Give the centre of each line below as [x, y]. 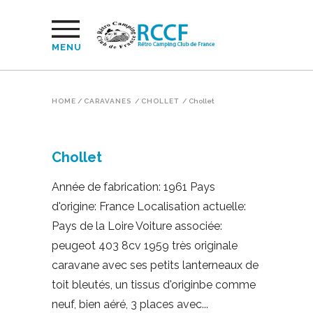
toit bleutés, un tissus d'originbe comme [154, 285]
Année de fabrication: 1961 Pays [133, 187]
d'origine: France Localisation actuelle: [149, 206]
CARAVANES [108, 101]
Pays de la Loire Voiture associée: [137, 226]
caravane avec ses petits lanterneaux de [155, 265]
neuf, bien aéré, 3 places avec [127, 304]
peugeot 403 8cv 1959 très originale [145, 246]
